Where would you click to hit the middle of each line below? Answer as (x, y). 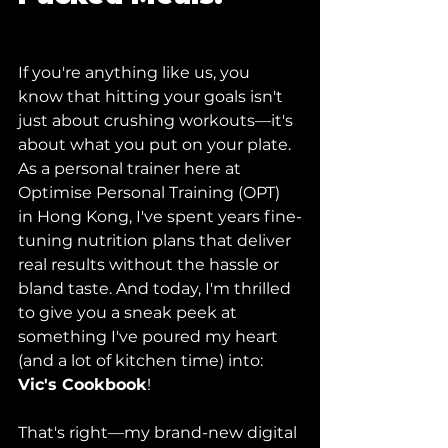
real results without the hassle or (150, 264)
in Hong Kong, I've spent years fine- (160, 216)
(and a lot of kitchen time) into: (142, 360)
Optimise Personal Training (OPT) (151, 192)
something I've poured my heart (150, 336)
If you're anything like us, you (136, 72)
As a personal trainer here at (131, 168)
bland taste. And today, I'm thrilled (156, 288)
